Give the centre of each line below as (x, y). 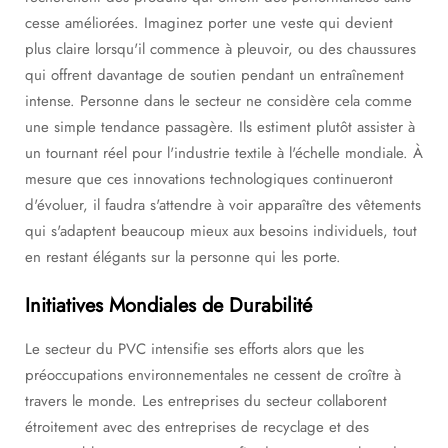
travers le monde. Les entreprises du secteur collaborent (206, 401)
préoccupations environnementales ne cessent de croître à (213, 375)
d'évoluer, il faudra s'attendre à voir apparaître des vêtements (223, 205)
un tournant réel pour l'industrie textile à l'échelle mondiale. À (224, 153)
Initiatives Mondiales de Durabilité (168, 305)
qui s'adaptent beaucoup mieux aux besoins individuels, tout (221, 231)
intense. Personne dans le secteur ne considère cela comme (218, 101)
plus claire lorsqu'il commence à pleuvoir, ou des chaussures (220, 49)
